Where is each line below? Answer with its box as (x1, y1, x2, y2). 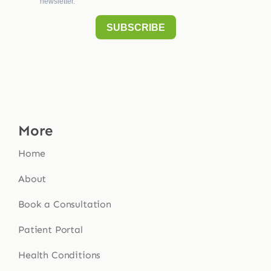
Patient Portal (18, 223, 83, 235)
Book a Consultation (18, 198, 111, 210)
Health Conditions (18, 249, 101, 261)
